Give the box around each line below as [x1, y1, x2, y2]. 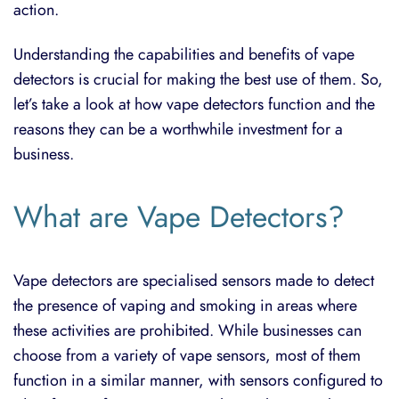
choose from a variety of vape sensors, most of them [13, 343, 361, 366]
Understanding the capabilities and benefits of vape [13, 42, 354, 65]
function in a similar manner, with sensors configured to [13, 368, 383, 391]
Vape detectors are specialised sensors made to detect [13, 268, 374, 291]
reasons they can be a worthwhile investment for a [13, 117, 343, 140]
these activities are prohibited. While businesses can [13, 318, 362, 341]
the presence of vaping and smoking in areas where [13, 293, 357, 316]
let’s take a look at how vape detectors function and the [13, 92, 375, 115]
